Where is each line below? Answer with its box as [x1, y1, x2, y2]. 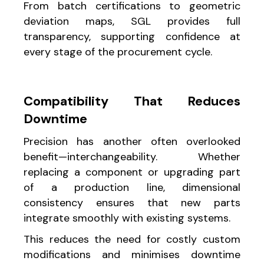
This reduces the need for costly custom [24, 232, 240, 246]
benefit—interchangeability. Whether [24, 149, 240, 164]
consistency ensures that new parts [24, 195, 240, 210]
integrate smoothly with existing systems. [24, 210, 230, 225]
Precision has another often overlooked [24, 134, 240, 148]
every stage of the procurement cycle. [24, 44, 212, 59]
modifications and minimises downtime [24, 247, 240, 262]
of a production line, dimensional [24, 180, 240, 194]
